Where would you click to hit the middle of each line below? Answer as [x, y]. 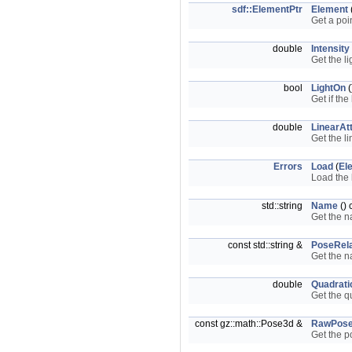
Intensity [330, 49]
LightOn [328, 88]
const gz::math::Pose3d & [250, 324]
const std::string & [266, 245]
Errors [288, 167]
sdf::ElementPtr [267, 9]
